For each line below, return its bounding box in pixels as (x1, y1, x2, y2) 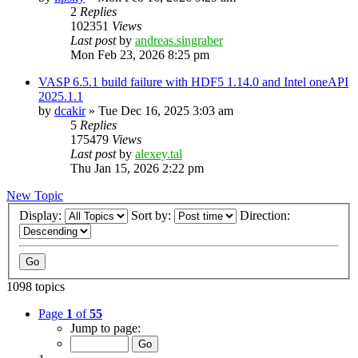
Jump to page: (70, 321, 141, 336)
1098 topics (6, 280, 65, 294)
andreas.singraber (135, 33, 223, 47)
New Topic (6, 188, 63, 202)
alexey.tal (135, 146, 182, 161)
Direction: (240, 209, 293, 223)
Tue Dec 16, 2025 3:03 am (98, 103, 233, 117)
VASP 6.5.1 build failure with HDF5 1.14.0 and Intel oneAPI (38, 74, 348, 89)
